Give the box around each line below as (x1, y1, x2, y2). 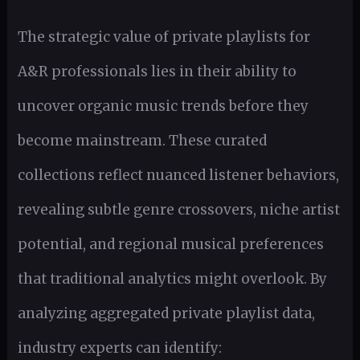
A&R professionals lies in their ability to (17, 62, 297, 80)
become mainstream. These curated (17, 131, 267, 149)
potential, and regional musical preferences (17, 235, 324, 253)
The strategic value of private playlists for (17, 27, 310, 46)
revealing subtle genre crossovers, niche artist (17, 200, 340, 219)
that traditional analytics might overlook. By (17, 269, 327, 288)
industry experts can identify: (17, 338, 222, 357)
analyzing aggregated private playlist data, (17, 304, 315, 322)
